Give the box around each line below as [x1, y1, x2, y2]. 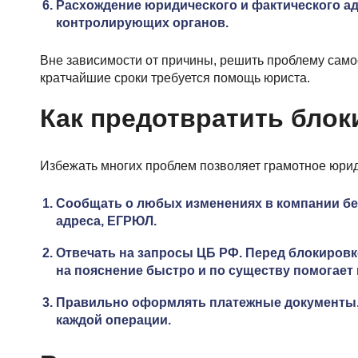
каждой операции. [56, 313, 171, 327]
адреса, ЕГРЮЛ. [56, 214, 157, 228]
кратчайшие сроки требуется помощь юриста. [40, 71, 310, 85]
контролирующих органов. [56, 16, 229, 30]
